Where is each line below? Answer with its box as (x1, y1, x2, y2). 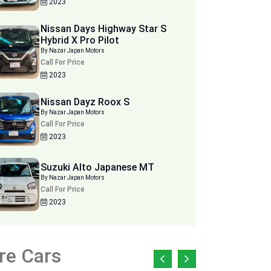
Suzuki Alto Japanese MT (41, 162, 155, 173)
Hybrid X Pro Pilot (80, 34, 120, 46)
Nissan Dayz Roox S (41, 96, 130, 108)
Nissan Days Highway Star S (41, 23, 167, 34)
